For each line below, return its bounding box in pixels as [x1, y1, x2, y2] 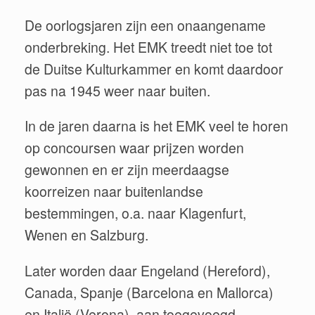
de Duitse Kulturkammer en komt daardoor [25, 58, 283, 79]
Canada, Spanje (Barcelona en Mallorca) [25, 282, 274, 302]
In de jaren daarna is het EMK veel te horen [25, 116, 288, 136]
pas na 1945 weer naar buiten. [25, 80, 210, 101]
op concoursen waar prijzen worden [25, 138, 244, 157]
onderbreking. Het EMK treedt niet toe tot [25, 37, 272, 57]
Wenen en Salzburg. [25, 225, 148, 245]
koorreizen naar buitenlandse [25, 181, 203, 201]
